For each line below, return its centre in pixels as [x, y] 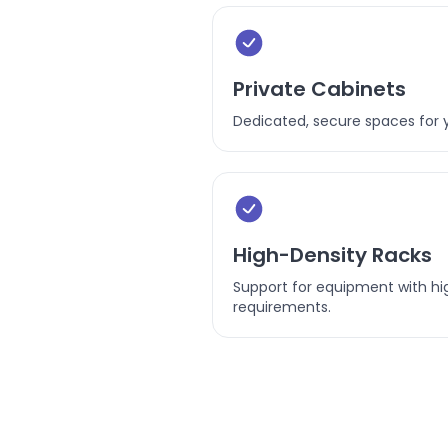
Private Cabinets [319, 89]
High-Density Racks [332, 255]
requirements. [282, 307]
